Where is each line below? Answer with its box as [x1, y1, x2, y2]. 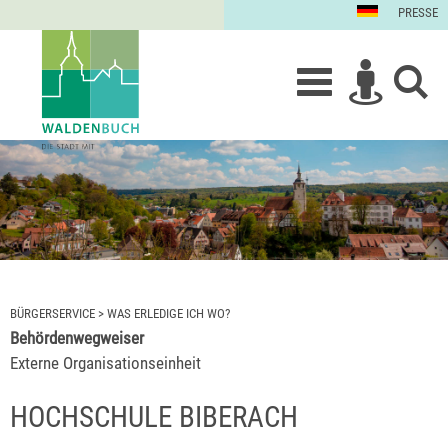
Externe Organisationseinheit [10, 353, 201, 374]
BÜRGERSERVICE [10, 306, 95, 322]
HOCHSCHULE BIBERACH [10, 400, 298, 434]
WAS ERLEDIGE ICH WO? [107, 306, 230, 322]
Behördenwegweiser [10, 328, 144, 349]
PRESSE [398, 5, 438, 20]
